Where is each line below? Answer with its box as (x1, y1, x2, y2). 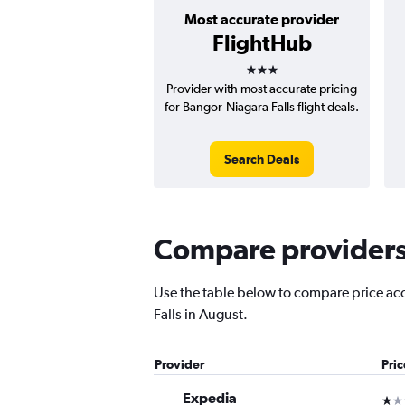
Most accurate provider (184, 11, 339, 27)
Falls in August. (154, 306, 248, 323)
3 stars (244, 51, 311, 76)
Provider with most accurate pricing (166, 81, 357, 96)
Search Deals (224, 152, 299, 166)
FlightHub (212, 30, 312, 55)
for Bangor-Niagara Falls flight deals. (165, 99, 359, 114)
